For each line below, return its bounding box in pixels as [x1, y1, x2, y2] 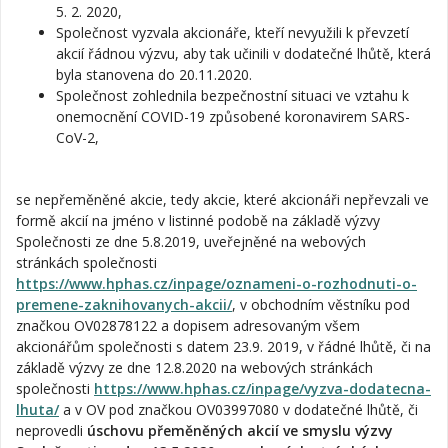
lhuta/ [16, 400, 59, 419]
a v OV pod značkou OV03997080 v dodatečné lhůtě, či [59, 400, 418, 419]
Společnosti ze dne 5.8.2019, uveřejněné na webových [16, 232, 366, 251]
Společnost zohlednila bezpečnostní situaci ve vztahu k [56, 86, 409, 105]
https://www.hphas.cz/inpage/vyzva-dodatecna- [94, 379, 431, 398]
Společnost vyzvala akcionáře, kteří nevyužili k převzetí [56, 23, 409, 42]
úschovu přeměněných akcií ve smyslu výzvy [87, 421, 393, 440]
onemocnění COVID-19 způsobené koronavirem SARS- [56, 107, 410, 126]
